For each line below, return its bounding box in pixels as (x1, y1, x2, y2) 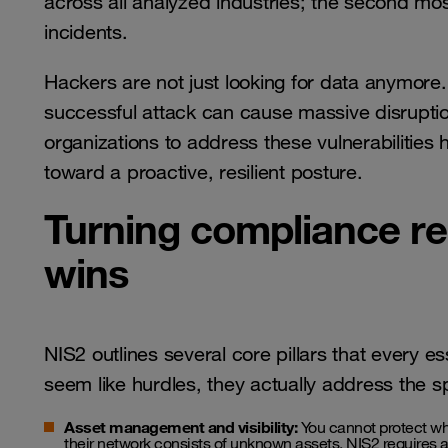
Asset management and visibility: (64, 417, 297, 438)
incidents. (44, 20, 128, 45)
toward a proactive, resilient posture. (44, 160, 363, 185)
